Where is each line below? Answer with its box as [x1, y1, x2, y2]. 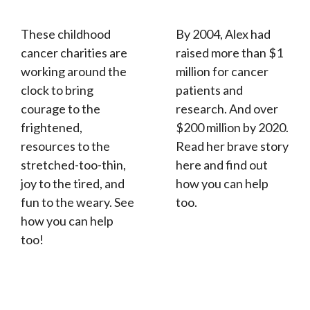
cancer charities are [21, 44, 127, 60]
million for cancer [176, 63, 268, 79]
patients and [176, 82, 243, 98]
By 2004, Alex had [176, 26, 271, 42]
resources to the [21, 138, 110, 154]
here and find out [176, 156, 268, 172]
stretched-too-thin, [21, 156, 126, 172]
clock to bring [21, 82, 93, 98]
